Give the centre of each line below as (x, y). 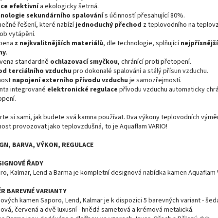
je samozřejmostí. (155, 81)
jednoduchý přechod (109, 25)
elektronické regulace (82, 90)
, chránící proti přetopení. (154, 62)
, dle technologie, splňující (142, 44)
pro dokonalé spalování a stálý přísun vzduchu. (140, 71)
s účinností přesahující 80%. (144, 16)
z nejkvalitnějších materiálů (59, 44)
